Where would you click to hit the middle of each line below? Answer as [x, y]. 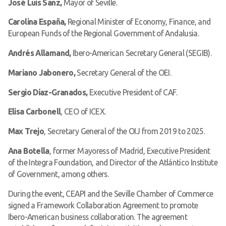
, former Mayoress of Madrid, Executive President [130, 151]
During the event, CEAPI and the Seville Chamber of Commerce [110, 193]
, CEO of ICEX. [83, 112]
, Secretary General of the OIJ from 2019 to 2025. [125, 131]
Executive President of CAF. [132, 92]
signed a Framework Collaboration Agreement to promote [103, 205]
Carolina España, [37, 22]
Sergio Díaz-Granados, [48, 92]
